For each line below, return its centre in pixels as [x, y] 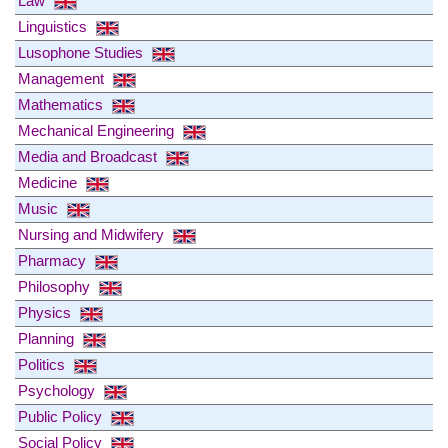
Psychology [58, 391]
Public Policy [62, 417]
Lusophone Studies [82, 53]
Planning [48, 339]
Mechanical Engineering [98, 131]
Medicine [49, 183]
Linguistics [54, 27]
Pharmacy [54, 261]
